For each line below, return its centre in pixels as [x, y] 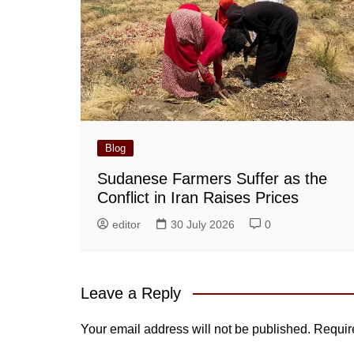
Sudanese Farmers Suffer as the [212, 179]
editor [126, 225]
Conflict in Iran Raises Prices [198, 198]
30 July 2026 [203, 225]
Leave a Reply [131, 294]
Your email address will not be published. [196, 330]
